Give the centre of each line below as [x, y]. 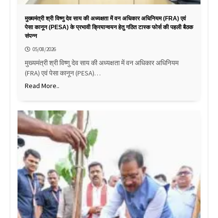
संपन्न [31, 36]
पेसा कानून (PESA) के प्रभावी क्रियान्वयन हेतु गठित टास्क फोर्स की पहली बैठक [109, 27]
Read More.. [42, 86]
